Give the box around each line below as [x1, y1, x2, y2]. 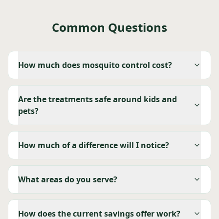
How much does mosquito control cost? [18, 60, 172, 71]
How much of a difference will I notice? [18, 140, 169, 151]
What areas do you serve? [18, 174, 117, 185]
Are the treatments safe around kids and [18, 94, 177, 105]
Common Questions [52, 19, 167, 36]
